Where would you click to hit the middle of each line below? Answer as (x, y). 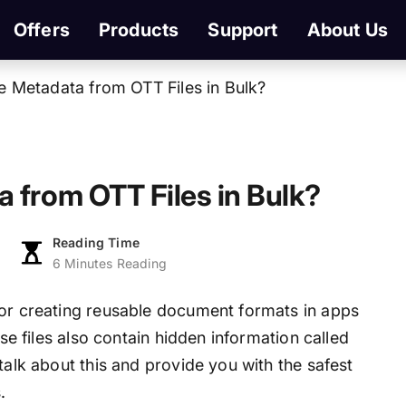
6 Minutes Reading (109, 264)
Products (139, 30)
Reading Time (96, 243)
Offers (41, 30)
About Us (348, 30)
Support (243, 30)
